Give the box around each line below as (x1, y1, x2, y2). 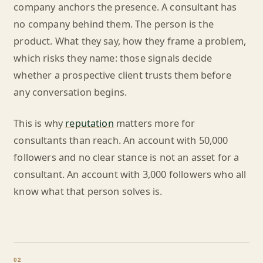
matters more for (113, 117, 195, 130)
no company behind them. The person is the (14, 18, 214, 31)
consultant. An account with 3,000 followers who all (14, 168, 247, 181)
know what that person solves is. (14, 185, 163, 198)
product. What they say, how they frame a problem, (14, 35, 247, 48)
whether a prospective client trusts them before (14, 69, 231, 82)
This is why (14, 117, 66, 130)
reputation (65, 117, 114, 130)
